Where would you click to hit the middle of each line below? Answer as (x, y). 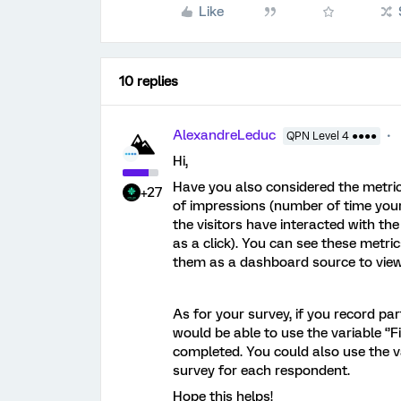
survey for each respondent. (263, 371)
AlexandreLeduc (224, 135)
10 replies (149, 81)
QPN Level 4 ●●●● (332, 136)
